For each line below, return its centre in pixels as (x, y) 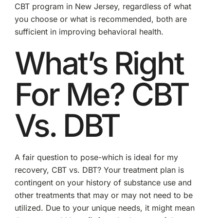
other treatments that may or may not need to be (103, 195)
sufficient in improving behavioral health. (89, 31)
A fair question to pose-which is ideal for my (96, 157)
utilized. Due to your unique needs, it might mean (104, 208)
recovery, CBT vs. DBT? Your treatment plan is (99, 170)
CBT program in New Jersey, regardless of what (103, 6)
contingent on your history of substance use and (103, 182)
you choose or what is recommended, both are (100, 19)
